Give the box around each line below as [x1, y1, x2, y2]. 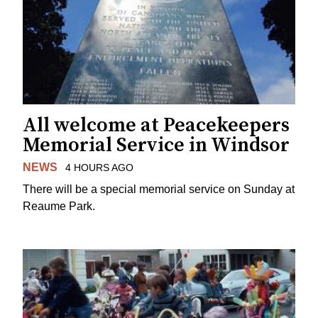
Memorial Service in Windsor [23, 133, 290, 158]
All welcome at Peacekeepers [23, 113, 290, 138]
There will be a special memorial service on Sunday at [23, 182, 295, 195]
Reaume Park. [23, 199, 95, 212]
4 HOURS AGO [65, 162, 133, 174]
